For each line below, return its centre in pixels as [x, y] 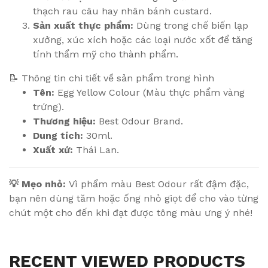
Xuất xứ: [53, 150]
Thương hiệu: [64, 121]
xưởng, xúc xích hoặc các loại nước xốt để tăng [143, 39]
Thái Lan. [96, 150]
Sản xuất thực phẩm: [83, 25]
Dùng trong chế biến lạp [191, 25]
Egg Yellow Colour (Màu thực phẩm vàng [150, 92]
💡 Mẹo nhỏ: [37, 184]
